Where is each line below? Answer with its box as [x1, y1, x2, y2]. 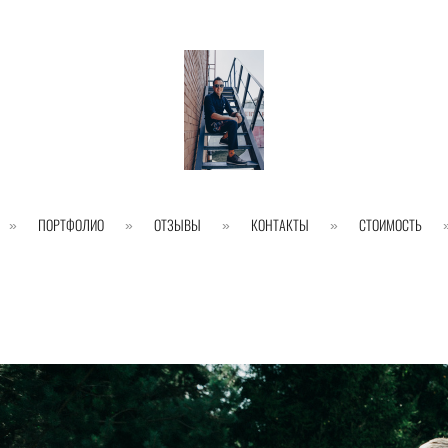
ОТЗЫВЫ [153, 213, 201, 235]
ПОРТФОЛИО [37, 213, 104, 235]
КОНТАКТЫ [250, 213, 309, 235]
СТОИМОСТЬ [358, 213, 422, 235]
